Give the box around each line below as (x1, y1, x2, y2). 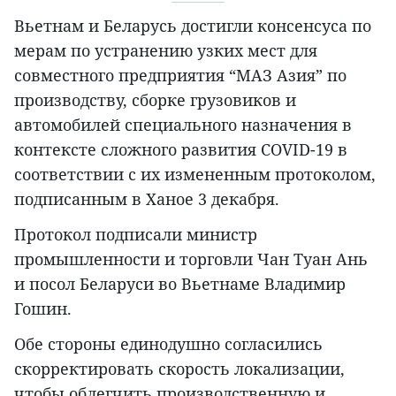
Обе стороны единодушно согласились (14, 333, 323, 355)
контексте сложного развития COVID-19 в (14, 139, 347, 161)
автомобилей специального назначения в (14, 114, 352, 136)
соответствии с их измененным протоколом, (14, 164, 376, 186)
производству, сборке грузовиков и (14, 89, 296, 111)
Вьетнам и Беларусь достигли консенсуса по (14, 15, 371, 37)
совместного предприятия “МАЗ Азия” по (14, 65, 346, 87)
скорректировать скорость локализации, (14, 358, 345, 380)
